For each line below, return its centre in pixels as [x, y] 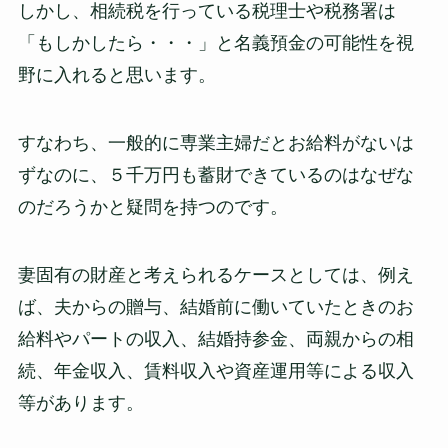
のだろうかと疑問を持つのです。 [152, 206]
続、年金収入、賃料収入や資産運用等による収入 [215, 370]
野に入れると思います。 [116, 75]
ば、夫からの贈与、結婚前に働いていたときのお [215, 306]
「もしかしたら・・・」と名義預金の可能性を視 [215, 43]
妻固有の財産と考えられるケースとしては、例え [215, 274]
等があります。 [80, 402]
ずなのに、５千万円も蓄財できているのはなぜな [215, 174]
